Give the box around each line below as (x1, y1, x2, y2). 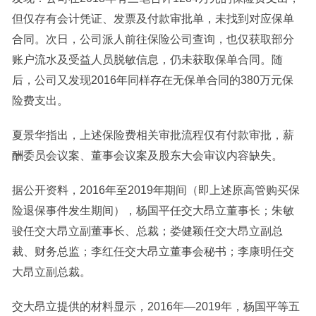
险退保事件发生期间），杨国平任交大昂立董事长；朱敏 (11, 205, 294, 217)
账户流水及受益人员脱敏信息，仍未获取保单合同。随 (11, 54, 283, 66)
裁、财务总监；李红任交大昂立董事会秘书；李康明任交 (11, 245, 294, 258)
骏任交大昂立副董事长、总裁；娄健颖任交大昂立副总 (11, 225, 283, 238)
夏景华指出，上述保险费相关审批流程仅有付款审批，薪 (11, 129, 294, 142)
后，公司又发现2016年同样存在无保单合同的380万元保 (11, 74, 293, 87)
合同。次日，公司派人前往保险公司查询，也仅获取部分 (11, 33, 294, 46)
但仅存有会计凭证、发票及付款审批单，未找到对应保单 (11, 13, 294, 25)
